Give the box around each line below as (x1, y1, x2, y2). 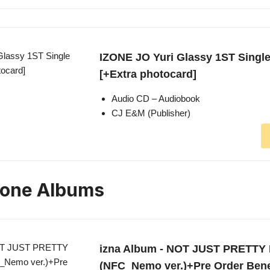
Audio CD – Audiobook (111, 93, 200, 104)
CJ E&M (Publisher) (111, 108, 190, 119)
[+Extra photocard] (99, 68, 196, 81)
